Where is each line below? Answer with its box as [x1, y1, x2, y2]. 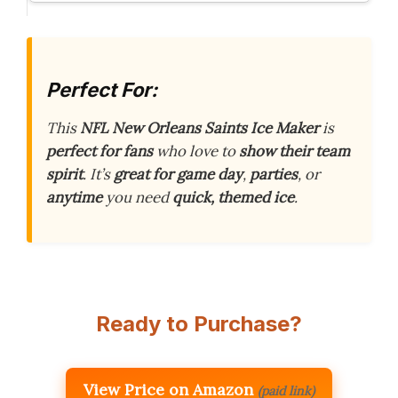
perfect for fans [46, 141, 153, 162]
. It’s [83, 164, 114, 185]
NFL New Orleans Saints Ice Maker [80, 118, 319, 139]
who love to [153, 141, 239, 162]
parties [250, 164, 298, 185]
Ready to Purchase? [96, 310, 302, 337]
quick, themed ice [172, 187, 294, 208]
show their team [239, 141, 350, 162]
